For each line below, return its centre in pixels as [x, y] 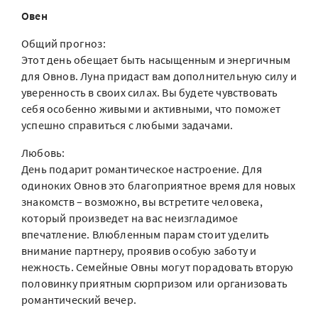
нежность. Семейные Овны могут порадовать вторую [158, 267]
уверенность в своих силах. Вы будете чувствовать [150, 92]
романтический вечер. [79, 300]
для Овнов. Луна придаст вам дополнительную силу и [159, 76]
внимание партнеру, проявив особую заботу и [139, 251]
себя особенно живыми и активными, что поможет [151, 109]
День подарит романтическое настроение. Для [142, 169]
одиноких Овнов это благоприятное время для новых [159, 185]
